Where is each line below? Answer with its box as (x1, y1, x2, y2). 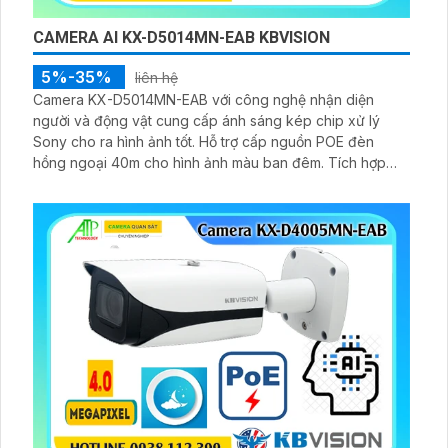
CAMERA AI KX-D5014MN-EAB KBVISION (33, 27, 330, 47)
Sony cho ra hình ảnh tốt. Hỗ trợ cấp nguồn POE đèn (33, 132, 199, 150)
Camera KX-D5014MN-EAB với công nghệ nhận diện (33, 90, 374, 108)
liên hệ (135, 68, 178, 86)
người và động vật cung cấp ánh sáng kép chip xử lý (33, 111, 380, 129)
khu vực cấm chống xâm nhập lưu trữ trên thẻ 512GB (33, 174, 374, 192)
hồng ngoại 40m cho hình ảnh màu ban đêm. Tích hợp (33, 153, 328, 171)
